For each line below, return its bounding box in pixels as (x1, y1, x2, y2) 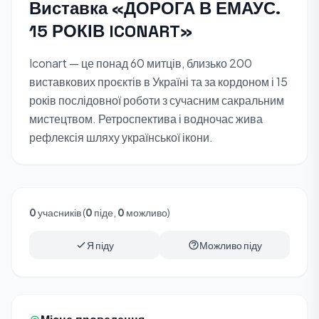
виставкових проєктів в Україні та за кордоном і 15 (29, 74, 288, 89)
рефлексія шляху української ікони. (29, 130, 213, 145)
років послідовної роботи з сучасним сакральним (29, 93, 284, 108)
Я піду (86, 239, 114, 251)
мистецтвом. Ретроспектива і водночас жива (29, 111, 263, 126)
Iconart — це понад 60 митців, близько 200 (29, 56, 252, 70)
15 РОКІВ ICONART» (29, 20, 192, 42)
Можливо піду (199, 239, 262, 251)
